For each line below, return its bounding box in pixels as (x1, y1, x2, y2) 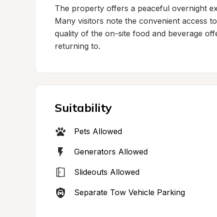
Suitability (55, 100, 112, 115)
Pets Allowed (74, 126, 122, 136)
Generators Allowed (74, 147, 148, 156)
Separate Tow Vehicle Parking (74, 187, 185, 197)
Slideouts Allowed (74, 167, 139, 177)
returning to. (55, 41, 100, 51)
